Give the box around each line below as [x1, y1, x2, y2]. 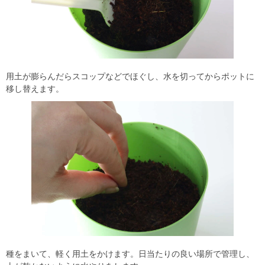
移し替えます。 [6, 83, 64, 93]
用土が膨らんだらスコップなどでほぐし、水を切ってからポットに [6, 71, 254, 81]
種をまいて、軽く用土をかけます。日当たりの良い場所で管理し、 [6, 248, 254, 258]
